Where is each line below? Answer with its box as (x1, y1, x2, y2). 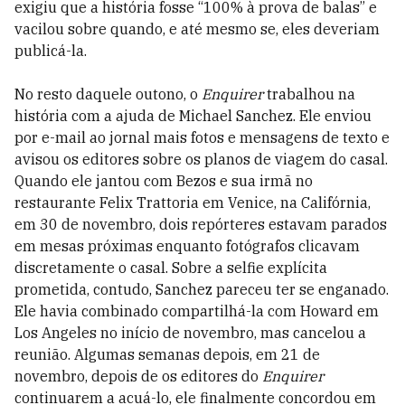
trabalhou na (263, 85, 355, 104)
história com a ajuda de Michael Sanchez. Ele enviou (14, 107, 372, 126)
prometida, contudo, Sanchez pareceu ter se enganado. (14, 280, 389, 299)
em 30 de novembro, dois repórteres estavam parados (14, 215, 387, 234)
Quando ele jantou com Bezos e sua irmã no (14, 172, 313, 191)
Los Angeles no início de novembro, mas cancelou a (14, 324, 366, 343)
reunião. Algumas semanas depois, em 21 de (14, 345, 320, 364)
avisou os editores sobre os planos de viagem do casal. (14, 150, 388, 169)
